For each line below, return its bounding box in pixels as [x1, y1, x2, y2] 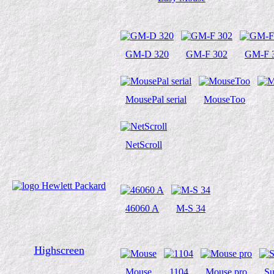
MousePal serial [125, 94, 187, 105]
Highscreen [34, 244, 84, 256]
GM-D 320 [125, 49, 169, 59]
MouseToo [204, 94, 245, 105]
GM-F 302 [186, 49, 228, 59]
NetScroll [125, 139, 162, 150]
